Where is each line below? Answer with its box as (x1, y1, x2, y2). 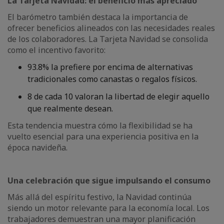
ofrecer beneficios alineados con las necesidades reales (7, 22, 215, 33)
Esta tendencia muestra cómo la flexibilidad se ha (7, 120, 192, 131)
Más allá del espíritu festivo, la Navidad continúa (7, 191, 191, 202)
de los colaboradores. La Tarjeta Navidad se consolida (7, 33, 208, 44)
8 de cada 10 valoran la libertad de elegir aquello (27, 91, 209, 102)
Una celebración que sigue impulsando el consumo (7, 175, 212, 186)
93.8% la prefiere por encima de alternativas (27, 61, 193, 72)
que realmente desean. (27, 103, 115, 114)
